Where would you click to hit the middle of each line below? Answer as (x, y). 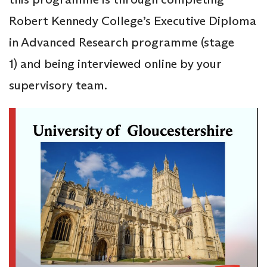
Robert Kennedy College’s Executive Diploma (133, 21)
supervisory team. (58, 85)
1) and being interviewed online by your (115, 63)
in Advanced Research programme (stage (122, 42)
